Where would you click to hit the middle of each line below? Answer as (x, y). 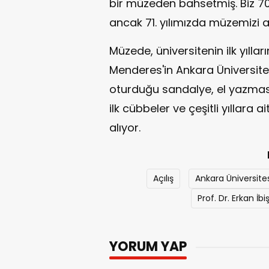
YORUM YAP (148, 246)
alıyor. (125, 128)
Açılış (163, 178)
